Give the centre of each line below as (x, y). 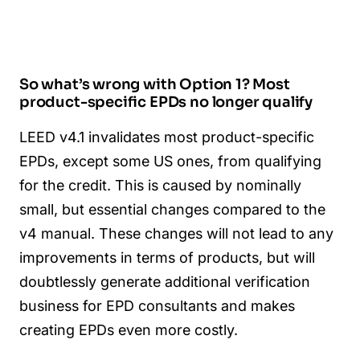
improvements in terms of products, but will (167, 257)
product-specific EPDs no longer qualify (166, 102)
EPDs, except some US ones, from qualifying (170, 161)
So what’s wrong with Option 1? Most (155, 85)
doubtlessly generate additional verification (165, 281)
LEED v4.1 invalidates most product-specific (167, 137)
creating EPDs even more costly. (129, 329)
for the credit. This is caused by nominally (160, 185)
